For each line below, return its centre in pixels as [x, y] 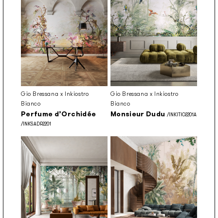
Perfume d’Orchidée [59, 114]
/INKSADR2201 [36, 124]
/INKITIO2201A [181, 115]
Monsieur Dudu [138, 114]
